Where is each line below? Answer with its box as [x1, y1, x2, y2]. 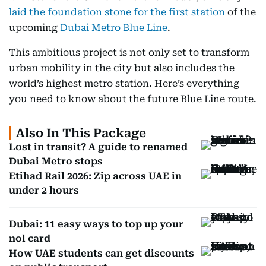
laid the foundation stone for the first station [9, 7, 225, 18]
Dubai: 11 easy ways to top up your [9, 218, 183, 230]
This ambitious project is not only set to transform [9, 47, 249, 58]
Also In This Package [16, 126, 146, 140]
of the [225, 7, 256, 18]
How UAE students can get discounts [9, 248, 194, 259]
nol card [9, 233, 50, 244]
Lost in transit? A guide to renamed [9, 141, 188, 153]
